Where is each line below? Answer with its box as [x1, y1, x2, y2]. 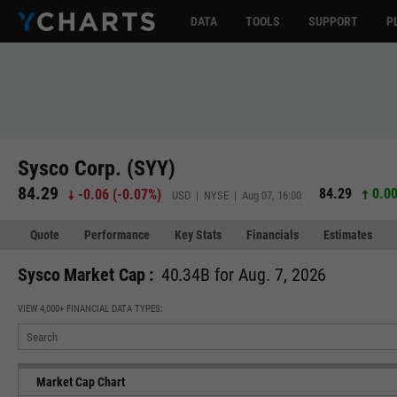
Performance [84, 228, 150, 242]
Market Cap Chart [36, 375, 125, 389]
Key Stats [175, 228, 222, 242]
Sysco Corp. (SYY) [18, 155, 175, 181]
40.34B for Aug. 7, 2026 [160, 264, 327, 285]
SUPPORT [308, 14, 358, 28]
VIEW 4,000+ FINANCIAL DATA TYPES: [18, 303, 163, 315]
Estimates [323, 228, 372, 242]
